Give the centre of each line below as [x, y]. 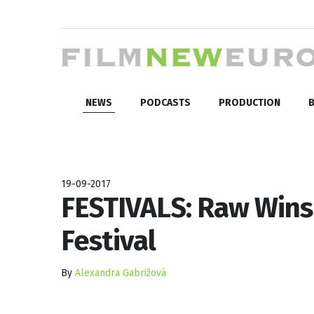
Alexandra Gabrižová [121, 273]
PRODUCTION [250, 102]
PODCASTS [165, 102]
